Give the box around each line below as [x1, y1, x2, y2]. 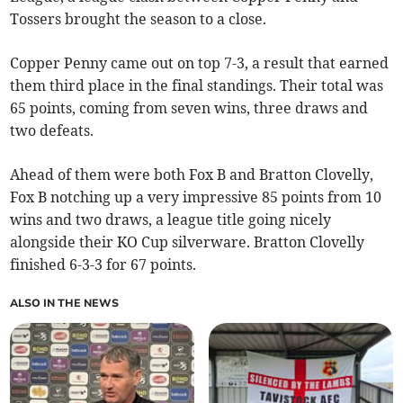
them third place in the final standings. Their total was [10, 76, 384, 95]
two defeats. [10, 121, 94, 140]
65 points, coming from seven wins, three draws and [10, 99, 369, 118]
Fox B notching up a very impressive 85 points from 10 [10, 188, 382, 207]
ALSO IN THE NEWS [10, 296, 120, 311]
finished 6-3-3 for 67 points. [10, 255, 197, 274]
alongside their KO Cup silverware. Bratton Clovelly [10, 233, 365, 252]
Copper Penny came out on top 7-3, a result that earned [10, 54, 390, 73]
